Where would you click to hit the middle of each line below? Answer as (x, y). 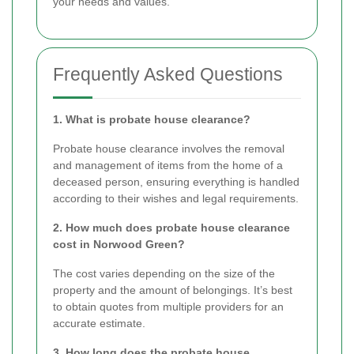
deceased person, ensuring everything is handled (176, 182)
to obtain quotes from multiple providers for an (168, 307)
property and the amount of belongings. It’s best (173, 290)
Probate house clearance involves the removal (169, 149)
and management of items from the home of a (168, 166)
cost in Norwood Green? (119, 245)
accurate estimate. (99, 324)
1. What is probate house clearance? (152, 120)
